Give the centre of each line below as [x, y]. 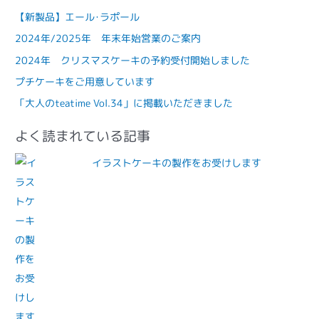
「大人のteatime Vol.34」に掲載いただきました [124, 103]
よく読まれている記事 [83, 135]
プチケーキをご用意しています [85, 81]
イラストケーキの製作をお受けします [177, 163]
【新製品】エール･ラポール [78, 16]
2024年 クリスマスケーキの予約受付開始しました [133, 60]
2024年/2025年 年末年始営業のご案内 [108, 38]
